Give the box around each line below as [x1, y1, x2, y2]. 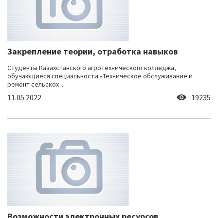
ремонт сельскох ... [7, 80, 65, 89]
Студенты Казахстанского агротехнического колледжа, [7, 63, 176, 73]
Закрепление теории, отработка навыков [7, 46, 178, 57]
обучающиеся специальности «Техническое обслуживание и [7, 72, 193, 81]
